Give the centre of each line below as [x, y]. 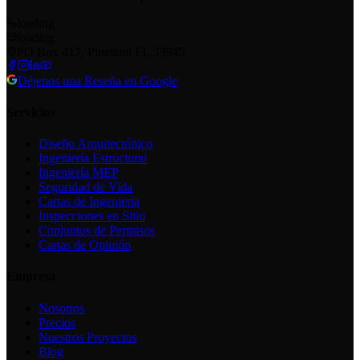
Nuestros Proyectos [88, 337]
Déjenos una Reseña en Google [98, 80]
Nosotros [61, 308]
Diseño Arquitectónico [96, 144]
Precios [57, 322]
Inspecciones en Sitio [92, 216]
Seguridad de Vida [86, 187]
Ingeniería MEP [79, 173]
